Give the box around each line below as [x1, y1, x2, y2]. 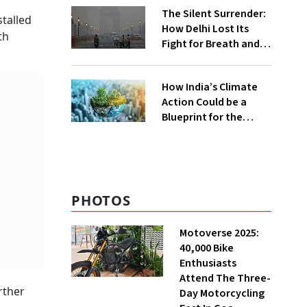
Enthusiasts [180, 256, 236, 271]
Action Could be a [161, 95, 247, 110]
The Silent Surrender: [161, 6, 266, 21]
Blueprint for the [161, 110, 243, 125]
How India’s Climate [161, 79, 258, 95]
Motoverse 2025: [180, 225, 259, 241]
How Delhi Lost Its [161, 21, 249, 36]
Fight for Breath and [161, 36, 260, 51]
